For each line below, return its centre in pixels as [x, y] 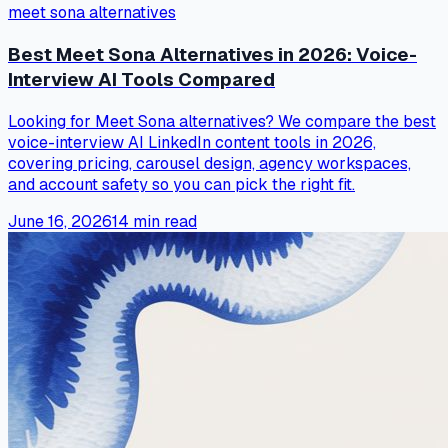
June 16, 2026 [60, 221]
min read [163, 221]
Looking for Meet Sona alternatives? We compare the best [222, 121]
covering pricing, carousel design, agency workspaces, [209, 163]
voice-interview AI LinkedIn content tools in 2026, [192, 142]
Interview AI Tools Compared [141, 80]
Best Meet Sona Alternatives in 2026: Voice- [212, 55]
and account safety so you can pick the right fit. [181, 184]
